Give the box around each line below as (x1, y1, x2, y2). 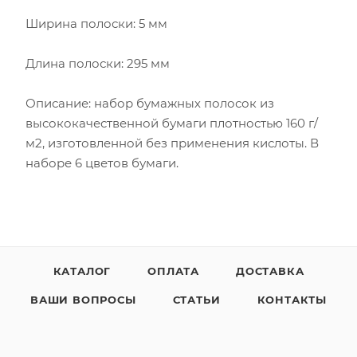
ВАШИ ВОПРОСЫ (30, 293, 136, 306)
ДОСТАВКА (236, 265, 304, 277)
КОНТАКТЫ (257, 293, 327, 306)
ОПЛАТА (147, 265, 199, 277)
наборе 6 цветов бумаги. (25, 155, 178, 171)
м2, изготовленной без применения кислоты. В (25, 135, 319, 151)
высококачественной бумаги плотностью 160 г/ (25, 115, 318, 131)
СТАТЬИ (172, 293, 221, 306)
